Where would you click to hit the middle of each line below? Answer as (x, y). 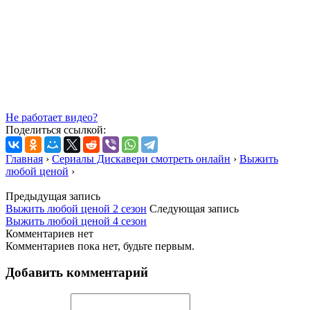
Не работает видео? (52, 117)
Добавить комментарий (77, 273)
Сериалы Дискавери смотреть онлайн (141, 158)
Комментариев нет (49, 233)
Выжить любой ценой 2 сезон (76, 208)
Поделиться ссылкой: (56, 129)
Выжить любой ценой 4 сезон (76, 221)
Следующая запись (194, 208)
